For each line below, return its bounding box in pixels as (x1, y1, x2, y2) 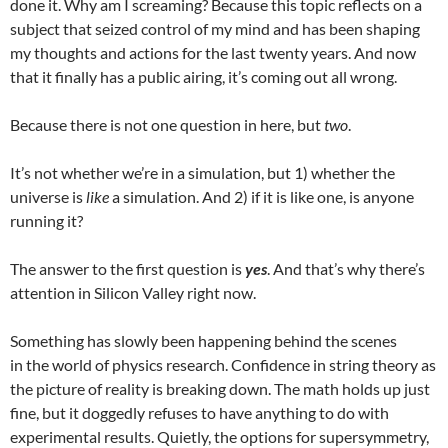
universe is (10, 187, 86, 206)
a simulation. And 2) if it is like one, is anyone (109, 187, 414, 206)
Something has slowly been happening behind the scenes (10, 331, 397, 350)
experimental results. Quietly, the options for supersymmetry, (10, 427, 429, 446)
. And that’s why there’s (267, 259, 425, 278)
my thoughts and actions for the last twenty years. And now (10, 43, 416, 62)
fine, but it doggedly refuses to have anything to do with (10, 403, 389, 422)
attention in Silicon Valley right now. (10, 283, 256, 302)
